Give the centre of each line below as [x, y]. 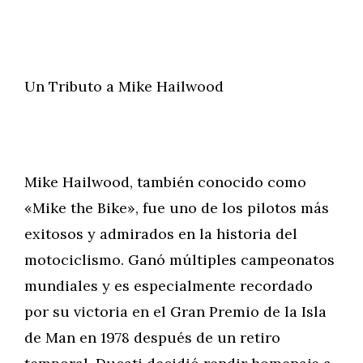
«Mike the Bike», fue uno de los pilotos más [177, 208]
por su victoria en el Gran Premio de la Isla [175, 312]
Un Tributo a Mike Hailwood [124, 86]
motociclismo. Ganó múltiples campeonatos [179, 260]
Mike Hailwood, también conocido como [165, 182]
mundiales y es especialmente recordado [169, 286]
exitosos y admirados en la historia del [161, 234]
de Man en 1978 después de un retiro [152, 337]
